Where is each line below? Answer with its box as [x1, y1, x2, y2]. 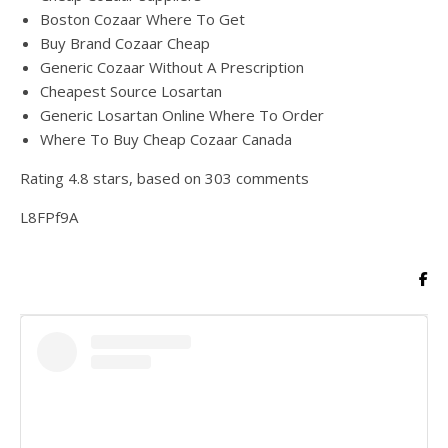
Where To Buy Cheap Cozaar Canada [40, 129, 292, 149]
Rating [20, 168, 68, 188]
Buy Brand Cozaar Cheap [40, 33, 210, 53]
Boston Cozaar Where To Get [40, 9, 245, 29]
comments [232, 168, 309, 188]
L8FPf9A [20, 207, 78, 227]
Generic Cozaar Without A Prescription [40, 57, 304, 77]
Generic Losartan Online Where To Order [40, 105, 324, 125]
